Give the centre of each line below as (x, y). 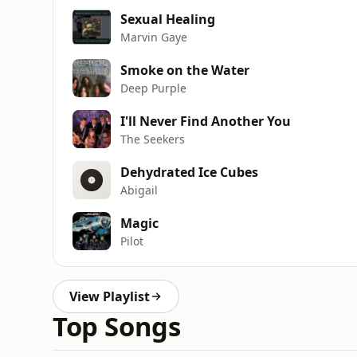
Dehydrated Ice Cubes (189, 172)
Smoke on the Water (185, 70)
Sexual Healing (168, 19)
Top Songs (117, 326)
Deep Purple (153, 88)
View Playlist (110, 296)
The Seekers (153, 139)
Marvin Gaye (154, 37)
